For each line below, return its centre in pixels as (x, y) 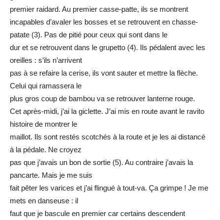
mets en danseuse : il (44, 200)
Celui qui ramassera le (46, 85)
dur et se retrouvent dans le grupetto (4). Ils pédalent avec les (108, 47)
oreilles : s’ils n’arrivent (46, 60)
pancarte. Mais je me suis (51, 175)
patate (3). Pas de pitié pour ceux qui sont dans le (89, 34)
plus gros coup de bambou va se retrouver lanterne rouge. (102, 98)
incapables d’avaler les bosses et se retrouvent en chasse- (104, 22)
